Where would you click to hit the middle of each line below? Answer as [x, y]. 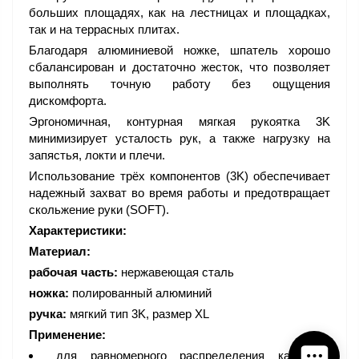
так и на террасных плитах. [104, 30]
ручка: [48, 314]
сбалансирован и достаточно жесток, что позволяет [179, 67]
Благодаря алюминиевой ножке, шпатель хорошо [179, 50]
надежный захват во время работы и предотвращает [179, 193]
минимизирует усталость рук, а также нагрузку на [179, 139]
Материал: [60, 252]
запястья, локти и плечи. [97, 155]
